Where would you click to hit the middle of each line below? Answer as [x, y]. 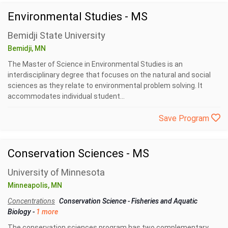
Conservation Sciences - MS [78, 153]
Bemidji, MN [27, 48]
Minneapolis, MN [35, 185]
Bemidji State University [56, 35]
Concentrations [31, 201]
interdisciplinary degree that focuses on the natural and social [109, 75]
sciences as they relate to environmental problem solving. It [105, 85]
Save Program [185, 118]
